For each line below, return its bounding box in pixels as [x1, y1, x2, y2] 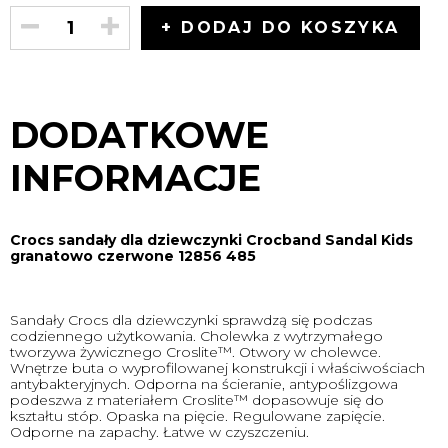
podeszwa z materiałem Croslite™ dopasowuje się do [10, 391, 384, 409]
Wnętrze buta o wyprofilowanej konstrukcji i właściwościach [10, 359, 425, 377]
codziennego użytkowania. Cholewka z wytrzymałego [10, 327, 383, 345]
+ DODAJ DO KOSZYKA [161, 18, 400, 37]
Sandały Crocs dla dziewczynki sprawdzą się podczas [10, 311, 372, 329]
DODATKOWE [10, 113, 269, 157]
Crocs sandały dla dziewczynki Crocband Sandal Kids [10, 231, 413, 249]
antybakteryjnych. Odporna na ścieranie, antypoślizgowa [10, 375, 398, 393]
